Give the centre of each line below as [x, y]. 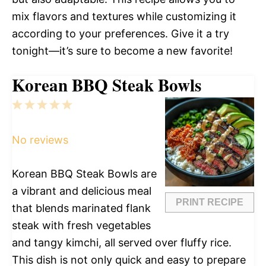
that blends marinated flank [81, 208]
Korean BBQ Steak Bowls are [84, 173]
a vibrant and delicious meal [82, 191]
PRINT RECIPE [210, 202]
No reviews [40, 140]
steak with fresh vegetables [81, 225]
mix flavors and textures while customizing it [124, 16]
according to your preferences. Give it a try [121, 33]
